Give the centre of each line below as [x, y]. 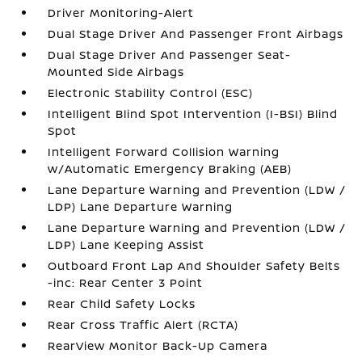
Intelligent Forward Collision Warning [164, 152]
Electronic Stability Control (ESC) [151, 93]
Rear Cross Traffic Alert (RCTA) [143, 324]
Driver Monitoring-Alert [121, 13]
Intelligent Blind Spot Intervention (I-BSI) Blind [193, 114]
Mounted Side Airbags [116, 72]
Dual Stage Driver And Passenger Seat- [170, 55]
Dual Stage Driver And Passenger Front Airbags [196, 34]
